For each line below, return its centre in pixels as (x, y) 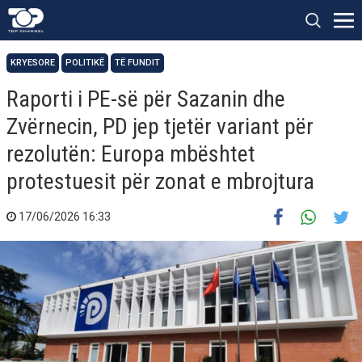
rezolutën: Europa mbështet (131, 154)
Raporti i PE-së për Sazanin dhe (146, 99)
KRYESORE (33, 63)
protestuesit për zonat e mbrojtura (160, 181)
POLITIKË (85, 63)
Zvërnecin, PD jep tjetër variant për (160, 126)
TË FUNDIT (137, 63)
